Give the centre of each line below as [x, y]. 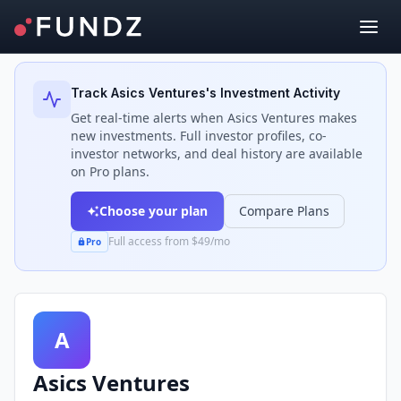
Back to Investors [83, 30]
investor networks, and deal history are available [217, 154]
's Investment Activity [273, 93]
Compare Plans [284, 211]
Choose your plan [154, 211]
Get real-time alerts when [149, 118]
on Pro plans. [110, 171]
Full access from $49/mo [169, 241]
